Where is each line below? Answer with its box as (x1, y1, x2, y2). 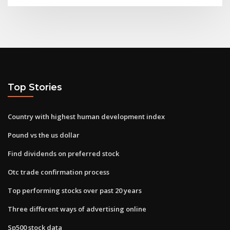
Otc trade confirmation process (8, 167, 109, 177)
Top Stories (8, 82, 62, 93)
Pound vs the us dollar (8, 130, 80, 140)
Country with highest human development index (8, 111, 165, 121)
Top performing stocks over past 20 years (8, 185, 142, 195)
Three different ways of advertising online (8, 204, 146, 214)
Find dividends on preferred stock (8, 148, 119, 158)
